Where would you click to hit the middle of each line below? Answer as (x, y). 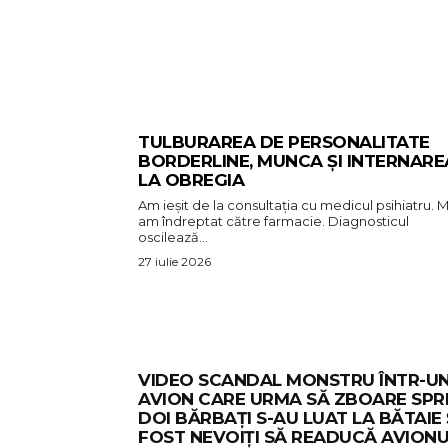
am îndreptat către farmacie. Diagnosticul (273, 221)
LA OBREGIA (191, 180)
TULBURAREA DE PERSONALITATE (284, 142)
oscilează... (173, 237)
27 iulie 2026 (174, 262)
